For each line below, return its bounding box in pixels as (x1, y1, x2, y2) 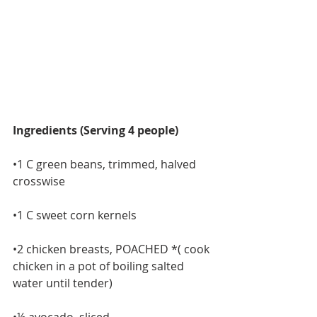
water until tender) (13, 275, 113, 292)
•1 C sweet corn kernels (13, 207, 137, 224)
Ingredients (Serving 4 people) (13, 122, 178, 139)
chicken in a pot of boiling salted (13, 258, 187, 275)
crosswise (13, 173, 65, 190)
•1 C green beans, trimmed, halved (13, 156, 199, 173)
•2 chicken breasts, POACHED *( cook (13, 241, 212, 258)
